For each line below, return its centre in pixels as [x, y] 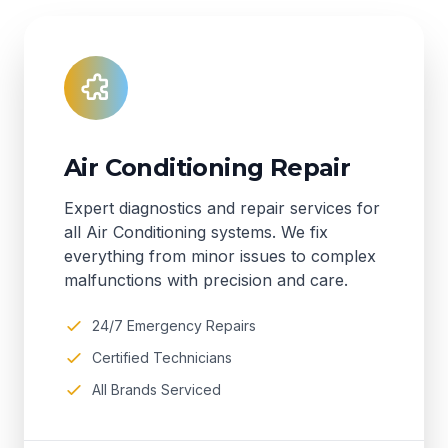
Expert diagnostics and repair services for [222, 208]
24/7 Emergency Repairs [174, 325]
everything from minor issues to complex [220, 256]
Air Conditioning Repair [207, 167]
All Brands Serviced [156, 389]
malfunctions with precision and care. [206, 280]
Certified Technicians [162, 357]
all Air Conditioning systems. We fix [196, 232]
